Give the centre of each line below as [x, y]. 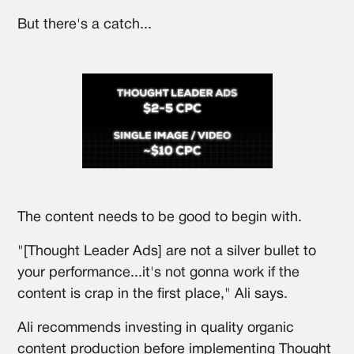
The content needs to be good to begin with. [160, 217]
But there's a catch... [85, 24]
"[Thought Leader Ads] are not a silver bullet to [167, 251]
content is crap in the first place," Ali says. [153, 294]
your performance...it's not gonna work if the [159, 273]
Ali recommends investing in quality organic [156, 328]
